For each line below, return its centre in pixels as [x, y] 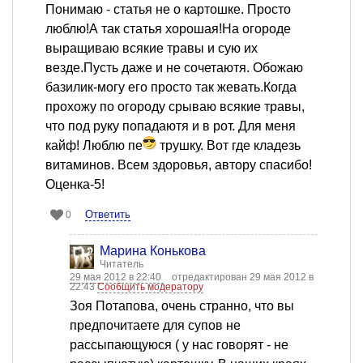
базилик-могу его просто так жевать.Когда [171, 87]
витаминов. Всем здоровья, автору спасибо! [179, 164]
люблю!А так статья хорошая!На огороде [168, 28]
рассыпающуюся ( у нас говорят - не [179, 344]
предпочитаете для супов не [155, 325]
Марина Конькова [153, 250]
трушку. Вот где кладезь [228, 145]
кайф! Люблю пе [94, 145]
